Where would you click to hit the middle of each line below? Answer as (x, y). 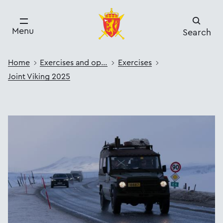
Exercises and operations (104, 63)
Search (197, 32)
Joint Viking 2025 (39, 77)
